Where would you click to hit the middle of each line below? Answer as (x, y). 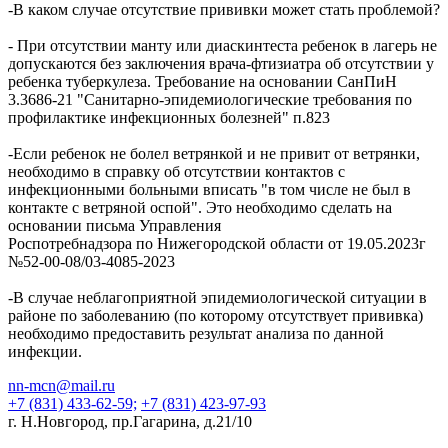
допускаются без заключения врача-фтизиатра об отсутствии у (221, 63)
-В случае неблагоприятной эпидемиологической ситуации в (217, 297)
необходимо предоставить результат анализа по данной (196, 333)
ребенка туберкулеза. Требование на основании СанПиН (202, 81)
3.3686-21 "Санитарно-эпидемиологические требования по (210, 99)
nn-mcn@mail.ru (61, 385)
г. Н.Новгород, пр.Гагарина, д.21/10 (130, 421)
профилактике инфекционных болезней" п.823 (169, 117)
